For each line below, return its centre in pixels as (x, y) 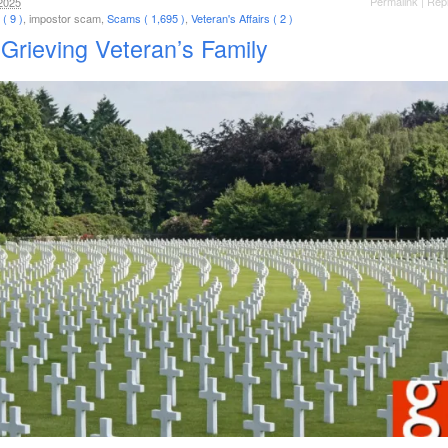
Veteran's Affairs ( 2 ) (242, 18)
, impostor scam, (65, 18)
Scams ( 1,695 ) (146, 18)
